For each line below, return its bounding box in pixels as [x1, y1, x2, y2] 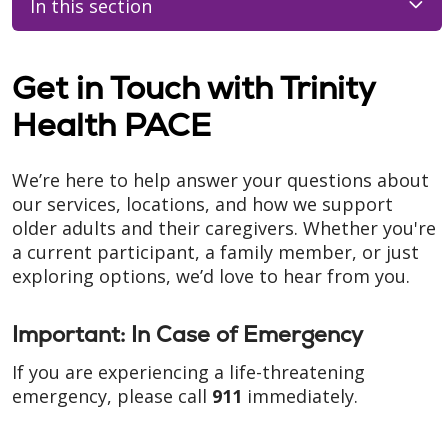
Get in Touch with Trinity [12, 67, 375, 109]
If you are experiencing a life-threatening [12, 360, 365, 384]
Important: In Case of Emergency [12, 320, 363, 349]
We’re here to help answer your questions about [12, 168, 429, 192]
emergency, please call [12, 384, 212, 408]
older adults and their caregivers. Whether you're [12, 216, 436, 240]
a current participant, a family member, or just [12, 240, 419, 264]
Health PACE [12, 104, 211, 146]
